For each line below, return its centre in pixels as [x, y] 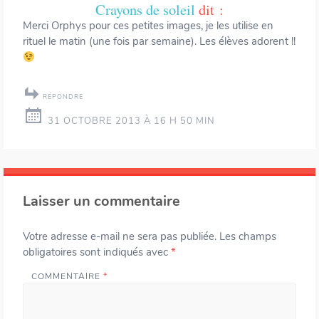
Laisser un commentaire [101, 202]
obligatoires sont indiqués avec [97, 252]
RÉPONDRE [63, 97]
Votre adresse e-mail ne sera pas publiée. [120, 237]
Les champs [248, 237]
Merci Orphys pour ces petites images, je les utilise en [148, 26]
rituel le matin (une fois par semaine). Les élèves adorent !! [159, 42]
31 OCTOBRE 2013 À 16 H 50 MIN [131, 121]
